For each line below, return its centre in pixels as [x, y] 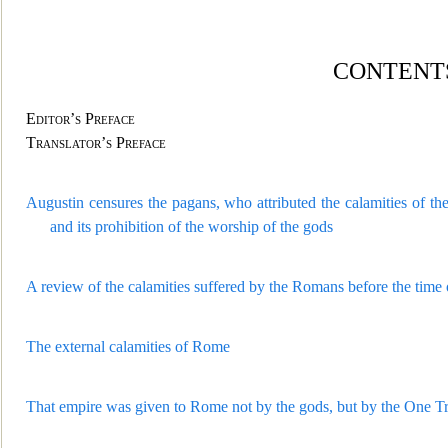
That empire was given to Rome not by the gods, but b [197, 406]
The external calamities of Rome [128, 346]
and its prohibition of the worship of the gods [191, 226]
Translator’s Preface [96, 142]
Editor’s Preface [80, 118]
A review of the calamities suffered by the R [164, 286]
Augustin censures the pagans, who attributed [174, 202]
